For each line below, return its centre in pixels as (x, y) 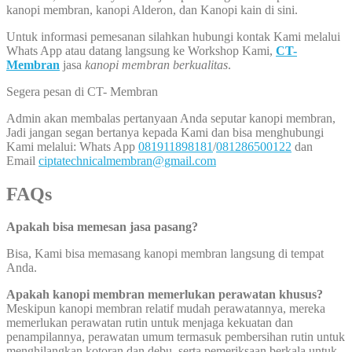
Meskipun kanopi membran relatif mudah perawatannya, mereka (166, 309)
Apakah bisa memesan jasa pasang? (102, 227)
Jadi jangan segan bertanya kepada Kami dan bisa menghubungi (165, 132)
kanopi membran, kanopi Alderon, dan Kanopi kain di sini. (152, 9)
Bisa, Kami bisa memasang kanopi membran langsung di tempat (165, 254)
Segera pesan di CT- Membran (82, 91)
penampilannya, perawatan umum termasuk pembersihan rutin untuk (176, 337)
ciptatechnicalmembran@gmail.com (127, 160)
